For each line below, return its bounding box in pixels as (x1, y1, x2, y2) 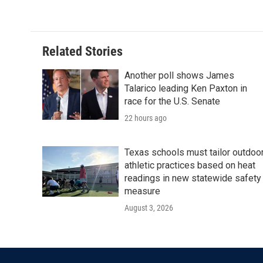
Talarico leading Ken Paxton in (124, 83, 247, 94)
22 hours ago (124, 113, 167, 123)
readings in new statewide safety (124, 173, 261, 184)
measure (124, 186, 160, 197)
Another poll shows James (124, 70, 234, 81)
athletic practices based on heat (124, 160, 255, 171)
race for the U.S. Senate (124, 96, 220, 107)
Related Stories (42, 44, 123, 59)
